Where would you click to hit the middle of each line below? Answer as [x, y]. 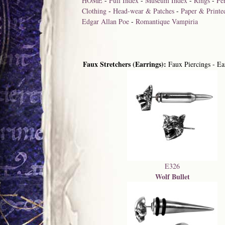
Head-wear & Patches [144, 11]
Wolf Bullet [172, 177]
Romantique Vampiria [167, 21]
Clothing [94, 11]
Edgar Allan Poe [106, 21]
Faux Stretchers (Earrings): [125, 64]
